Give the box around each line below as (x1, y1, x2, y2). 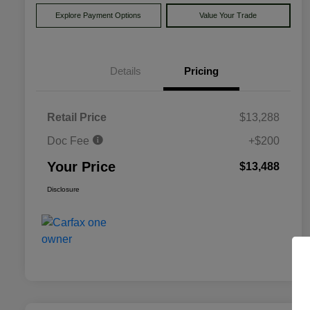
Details (109, 65, 141, 77)
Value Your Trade (199, 11, 257, 20)
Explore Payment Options (55, 11, 142, 20)
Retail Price (47, 111, 107, 124)
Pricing (184, 65, 219, 77)
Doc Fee (47, 135, 92, 147)
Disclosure (47, 185, 80, 194)
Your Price (47, 159, 116, 175)
